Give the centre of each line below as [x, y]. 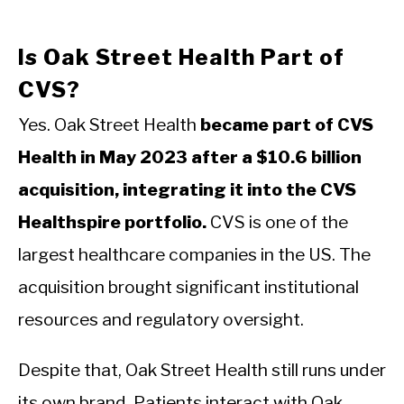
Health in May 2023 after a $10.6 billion [190, 157]
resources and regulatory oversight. [161, 320]
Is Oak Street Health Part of [181, 58]
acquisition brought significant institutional [188, 287]
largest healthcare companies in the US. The [194, 255]
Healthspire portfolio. [112, 222]
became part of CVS [287, 125]
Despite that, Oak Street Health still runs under [202, 370]
